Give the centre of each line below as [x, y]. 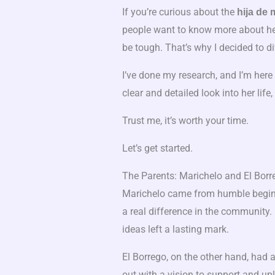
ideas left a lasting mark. [175, 230]
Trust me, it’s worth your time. [185, 121]
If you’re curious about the [179, 12]
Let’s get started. [157, 149]
